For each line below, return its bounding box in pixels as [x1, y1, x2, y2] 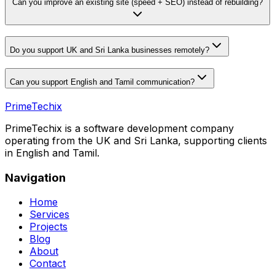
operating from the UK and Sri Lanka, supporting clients [5, 134, 267, 147]
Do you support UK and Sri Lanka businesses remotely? [10, 45, 209, 55]
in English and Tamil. [5, 146, 99, 159]
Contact [29, 257, 66, 270]
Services [29, 208, 69, 221]
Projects [29, 220, 68, 233]
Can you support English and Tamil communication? [10, 77, 195, 87]
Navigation [5, 170, 66, 185]
